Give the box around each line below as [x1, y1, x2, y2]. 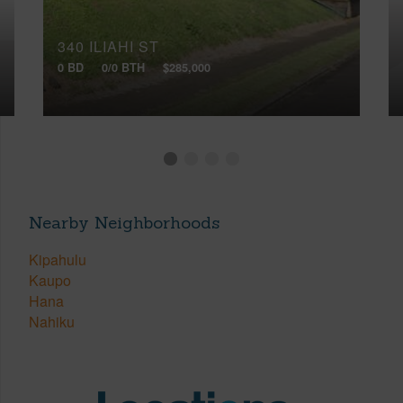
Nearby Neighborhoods [29, 210, 219, 233]
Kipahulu [29, 249, 86, 271]
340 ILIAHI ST [58, 36, 159, 58]
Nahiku [29, 311, 75, 333]
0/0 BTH [102, 58, 145, 76]
